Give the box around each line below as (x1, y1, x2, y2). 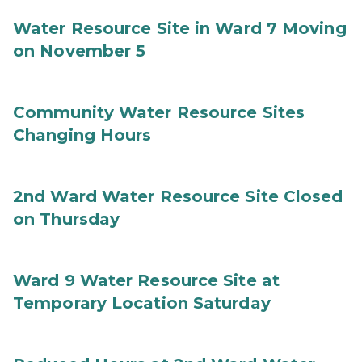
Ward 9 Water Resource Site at (13, 271, 280, 290)
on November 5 (13, 41, 146, 61)
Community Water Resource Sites (13, 103, 305, 122)
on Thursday (13, 209, 120, 229)
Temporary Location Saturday (13, 293, 271, 313)
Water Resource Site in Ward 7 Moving (13, 19, 347, 38)
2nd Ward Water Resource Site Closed (13, 187, 343, 206)
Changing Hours (13, 125, 152, 145)
